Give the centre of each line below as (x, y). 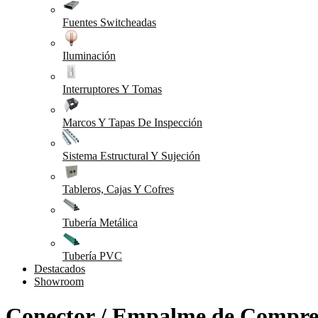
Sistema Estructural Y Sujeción (131, 156)
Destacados (60, 269)
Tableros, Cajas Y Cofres (118, 189)
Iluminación (89, 56)
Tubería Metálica (100, 223)
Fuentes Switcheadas (109, 22)
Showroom (59, 281)
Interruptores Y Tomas (112, 89)
